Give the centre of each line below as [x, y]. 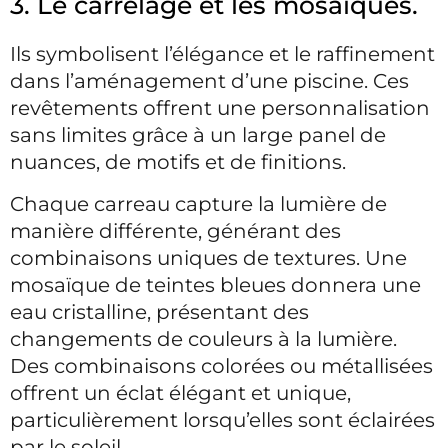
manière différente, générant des [175, 231]
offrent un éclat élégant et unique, [180, 393]
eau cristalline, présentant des [159, 312]
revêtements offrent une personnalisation [220, 108]
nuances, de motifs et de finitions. [178, 162]
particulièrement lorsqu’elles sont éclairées [222, 420]
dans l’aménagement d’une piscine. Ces [209, 81]
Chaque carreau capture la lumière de [198, 204]
